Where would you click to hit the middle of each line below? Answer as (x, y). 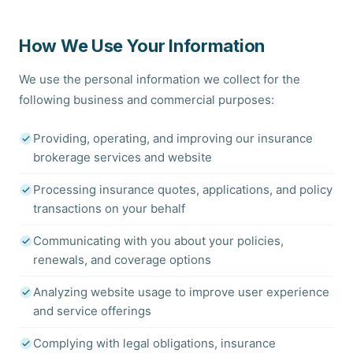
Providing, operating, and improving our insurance (173, 138)
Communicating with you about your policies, (158, 241)
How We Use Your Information (142, 46)
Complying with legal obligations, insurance (154, 343)
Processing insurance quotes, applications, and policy (183, 190)
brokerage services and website (123, 157)
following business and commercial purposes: (147, 100)
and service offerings (92, 311)
